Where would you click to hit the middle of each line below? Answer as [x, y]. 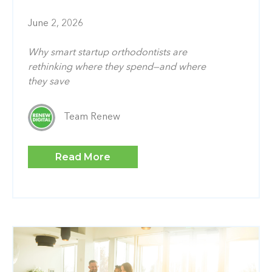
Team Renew [92, 117]
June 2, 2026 [56, 23]
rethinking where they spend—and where [117, 67]
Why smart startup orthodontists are [107, 53]
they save [49, 82]
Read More [83, 157]
